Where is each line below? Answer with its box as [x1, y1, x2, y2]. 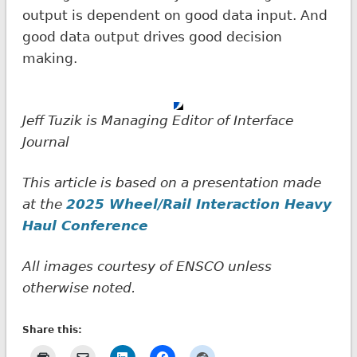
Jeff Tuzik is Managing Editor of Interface [22, 112, 293, 128]
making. [22, 49, 89, 66]
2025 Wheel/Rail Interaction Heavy [65, 195, 331, 212]
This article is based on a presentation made [22, 174, 321, 190]
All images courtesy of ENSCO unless [22, 257, 272, 274]
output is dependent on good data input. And [22, 6, 328, 23]
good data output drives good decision [22, 28, 282, 45]
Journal [22, 133, 69, 150]
